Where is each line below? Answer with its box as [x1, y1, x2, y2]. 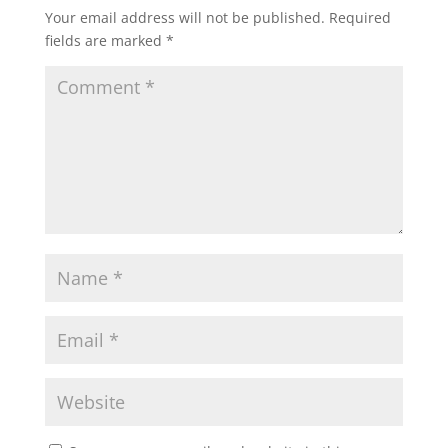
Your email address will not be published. [44, 7, 325, 27]
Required [328, 7, 391, 27]
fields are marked [44, 30, 166, 50]
